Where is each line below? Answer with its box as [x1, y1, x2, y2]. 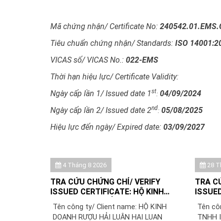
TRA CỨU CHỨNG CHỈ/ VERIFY [50, 177, 160, 186]
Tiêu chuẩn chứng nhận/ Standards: [50, 38, 175, 48]
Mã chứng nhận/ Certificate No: [50, 21, 158, 31]
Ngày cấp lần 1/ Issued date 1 [50, 88, 151, 98]
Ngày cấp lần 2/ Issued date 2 [50, 105, 151, 115]
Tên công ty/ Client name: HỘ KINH [53, 202, 167, 211]
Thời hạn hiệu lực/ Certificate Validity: [50, 72, 179, 81]
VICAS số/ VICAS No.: [50, 55, 126, 65]
